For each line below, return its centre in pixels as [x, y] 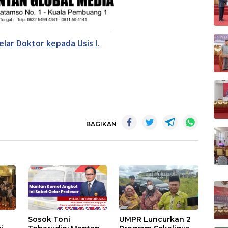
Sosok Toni [49, 220]
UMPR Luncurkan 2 [155, 220]
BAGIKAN [101, 124]
